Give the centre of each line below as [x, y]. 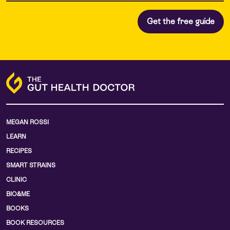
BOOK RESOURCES [35, 223]
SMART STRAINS [31, 166]
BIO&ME [18, 194]
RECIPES [19, 151]
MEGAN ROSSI [27, 122]
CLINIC [16, 180]
